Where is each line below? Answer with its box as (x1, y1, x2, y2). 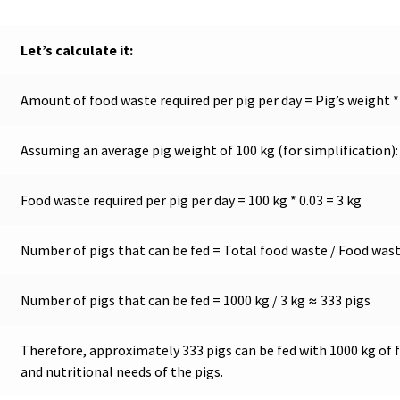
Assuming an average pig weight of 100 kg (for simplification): (20, 141, 398, 160)
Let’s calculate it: (20, 41, 133, 60)
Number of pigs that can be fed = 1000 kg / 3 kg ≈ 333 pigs (20, 291, 371, 310)
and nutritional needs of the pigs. (20, 362, 223, 381)
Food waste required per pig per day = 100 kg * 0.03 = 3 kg (20, 191, 362, 210)
